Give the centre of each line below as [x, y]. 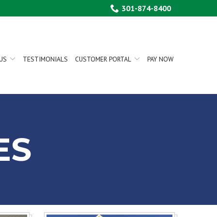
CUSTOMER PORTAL [103, 59]
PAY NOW [160, 59]
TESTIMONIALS [45, 59]
